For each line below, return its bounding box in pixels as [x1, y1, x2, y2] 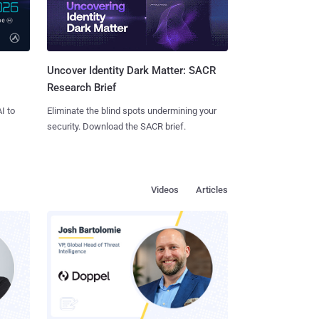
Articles [196, 184, 228, 196]
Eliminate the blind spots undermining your [46, 105, 216, 117]
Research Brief [46, 81, 116, 95]
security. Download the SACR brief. [46, 121, 186, 132]
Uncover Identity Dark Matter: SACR [46, 64, 216, 78]
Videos [151, 184, 179, 196]
